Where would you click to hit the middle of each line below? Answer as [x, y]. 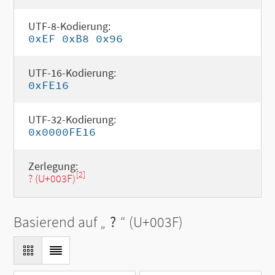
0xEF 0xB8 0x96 [75, 38]
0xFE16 [48, 85]
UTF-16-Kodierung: [72, 73]
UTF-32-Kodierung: [72, 119]
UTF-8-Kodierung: [69, 26]
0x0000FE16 [62, 132]
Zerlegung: [53, 166]
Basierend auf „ [60, 222]
